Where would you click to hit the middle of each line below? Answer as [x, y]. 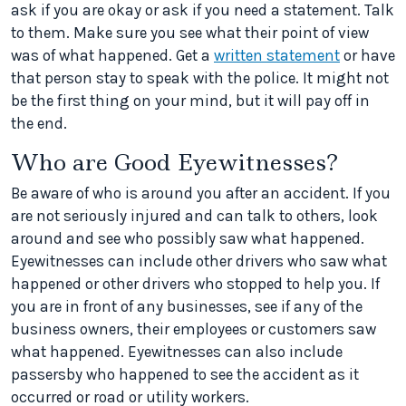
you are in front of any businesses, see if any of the [187, 307]
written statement [277, 56]
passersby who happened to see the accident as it [185, 375]
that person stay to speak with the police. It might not [200, 78]
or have [367, 56]
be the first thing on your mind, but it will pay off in [190, 101]
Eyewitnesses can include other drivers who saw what [199, 261]
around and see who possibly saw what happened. [188, 239]
